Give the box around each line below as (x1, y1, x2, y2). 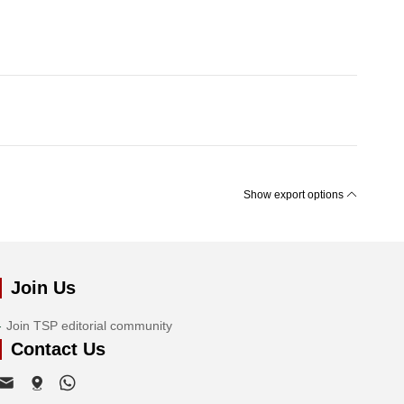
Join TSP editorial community (5, 318, 172, 334)
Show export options (243, 188, 347, 202)
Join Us (10, 278, 76, 298)
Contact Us (10, 339, 106, 360)
